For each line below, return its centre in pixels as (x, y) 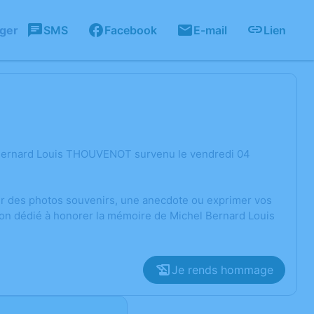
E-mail (210, 30)
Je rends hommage (223, 270)
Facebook (131, 30)
